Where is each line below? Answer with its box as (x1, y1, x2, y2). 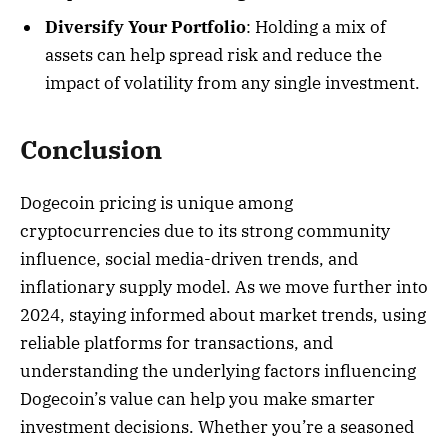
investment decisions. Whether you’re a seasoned (20, 415, 414, 438)
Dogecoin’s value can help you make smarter (20, 387, 375, 410)
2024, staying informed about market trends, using (20, 303, 426, 326)
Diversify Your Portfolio (45, 16, 246, 39)
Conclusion (20, 133, 162, 167)
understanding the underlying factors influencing (20, 359, 416, 382)
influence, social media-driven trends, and (20, 247, 358, 270)
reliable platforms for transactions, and (20, 331, 333, 354)
